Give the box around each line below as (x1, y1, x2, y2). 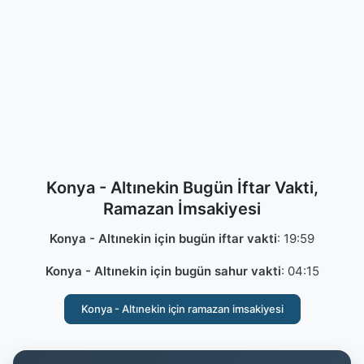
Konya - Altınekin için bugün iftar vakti (50, 231, 277, 246)
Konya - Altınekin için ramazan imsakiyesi (80, 302, 284, 315)
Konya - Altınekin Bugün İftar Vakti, (45, 178, 318, 197)
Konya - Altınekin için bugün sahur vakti (45, 263, 281, 279)
